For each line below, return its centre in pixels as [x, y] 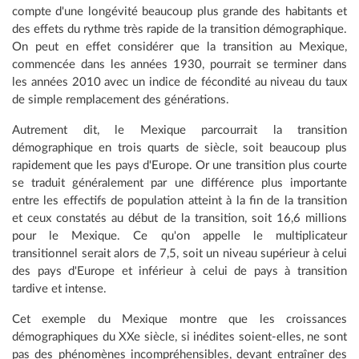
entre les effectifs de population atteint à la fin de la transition [179, 201]
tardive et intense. [59, 289]
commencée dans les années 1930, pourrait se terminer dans [179, 65]
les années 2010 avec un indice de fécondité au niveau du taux [179, 83]
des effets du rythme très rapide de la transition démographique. [179, 30]
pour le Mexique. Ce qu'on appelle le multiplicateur [179, 236]
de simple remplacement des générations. [121, 100]
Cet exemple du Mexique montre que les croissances [179, 320]
